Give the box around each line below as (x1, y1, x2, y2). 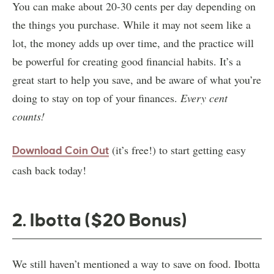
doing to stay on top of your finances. (12, 90, 180, 105)
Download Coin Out (12, 144, 109, 157)
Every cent (180, 90, 228, 105)
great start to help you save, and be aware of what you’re (12, 72, 261, 87)
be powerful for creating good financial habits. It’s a (12, 53, 241, 68)
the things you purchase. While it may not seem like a (12, 17, 251, 32)
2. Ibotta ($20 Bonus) (12, 210, 187, 230)
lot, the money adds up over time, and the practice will (12, 35, 254, 50)
